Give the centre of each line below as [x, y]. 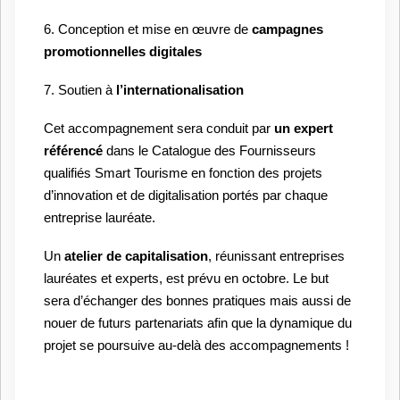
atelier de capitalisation [136, 256]
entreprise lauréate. [100, 218]
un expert [304, 129]
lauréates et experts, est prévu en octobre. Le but [186, 279]
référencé [73, 151]
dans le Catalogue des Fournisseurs [209, 151]
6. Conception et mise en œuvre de [148, 30]
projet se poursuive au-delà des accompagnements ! [196, 346]
